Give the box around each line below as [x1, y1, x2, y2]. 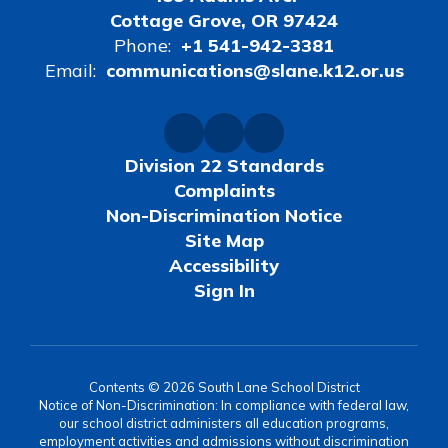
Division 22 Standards [124, 154, 324, 177]
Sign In [193, 279, 255, 302]
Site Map [184, 229, 264, 252]
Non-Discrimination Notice [106, 204, 342, 227]
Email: [44, 59, 96, 82]
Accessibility [169, 254, 279, 277]
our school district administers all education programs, [59, 415, 389, 431]
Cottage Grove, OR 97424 [110, 9, 338, 32]
